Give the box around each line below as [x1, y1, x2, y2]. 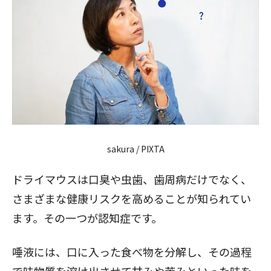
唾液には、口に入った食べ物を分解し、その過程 [12, 243, 252, 260]
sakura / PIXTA [106, 142, 165, 155]
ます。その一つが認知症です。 [12, 209, 162, 226]
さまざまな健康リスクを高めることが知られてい [12, 190, 251, 206]
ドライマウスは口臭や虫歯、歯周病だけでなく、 [12, 171, 252, 187]
